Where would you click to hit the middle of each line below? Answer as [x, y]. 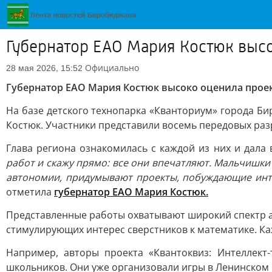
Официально [112, 68]
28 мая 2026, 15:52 [44, 68]
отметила [30, 192]
